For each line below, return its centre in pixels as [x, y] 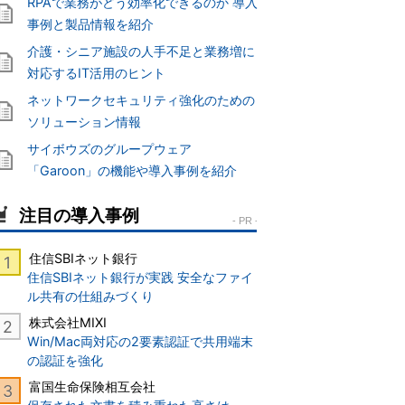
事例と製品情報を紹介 [90, 24]
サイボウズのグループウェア [109, 149]
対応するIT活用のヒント [96, 73]
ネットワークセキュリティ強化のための [141, 100]
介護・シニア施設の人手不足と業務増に [141, 52]
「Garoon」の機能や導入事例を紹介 [132, 171]
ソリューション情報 [84, 122]
